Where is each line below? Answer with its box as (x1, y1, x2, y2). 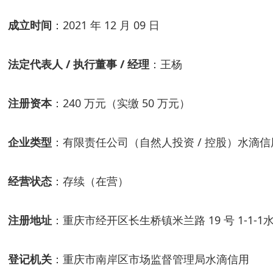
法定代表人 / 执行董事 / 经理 (8, 57, 149, 71)
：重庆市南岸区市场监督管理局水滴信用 (52, 252, 249, 266)
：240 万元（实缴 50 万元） (52, 96, 190, 110)
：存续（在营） (52, 174, 129, 188)
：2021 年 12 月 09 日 (52, 18, 160, 32)
